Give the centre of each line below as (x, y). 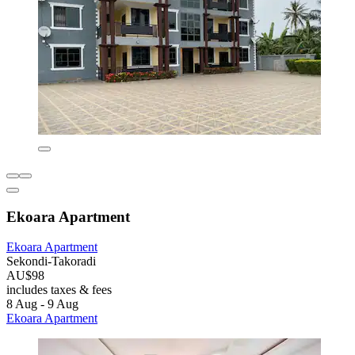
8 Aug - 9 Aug (42, 304)
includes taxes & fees (59, 290)
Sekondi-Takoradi (51, 261)
